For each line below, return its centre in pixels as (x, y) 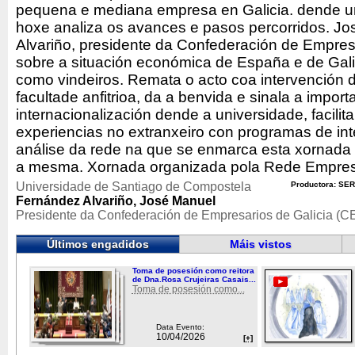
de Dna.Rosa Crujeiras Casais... (194, 279)
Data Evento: (180, 326)
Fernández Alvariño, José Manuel (116, 201)
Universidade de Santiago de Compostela (134, 187)
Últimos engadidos (97, 244)
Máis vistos (260, 244)
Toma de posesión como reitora (193, 270)
